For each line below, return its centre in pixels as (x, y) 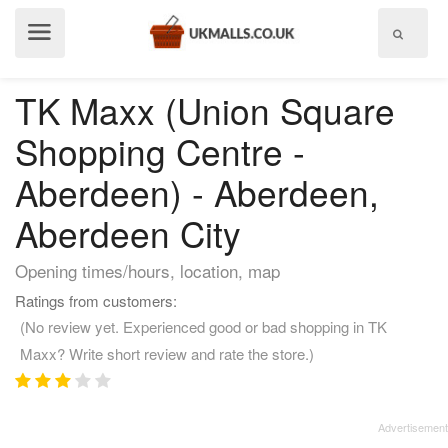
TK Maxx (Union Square (205, 110)
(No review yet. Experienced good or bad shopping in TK (203, 326)
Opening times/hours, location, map (147, 270)
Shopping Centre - (160, 151)
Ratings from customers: (96, 300)
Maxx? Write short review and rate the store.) (167, 353)
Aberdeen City (128, 233)
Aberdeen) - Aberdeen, (197, 192)
